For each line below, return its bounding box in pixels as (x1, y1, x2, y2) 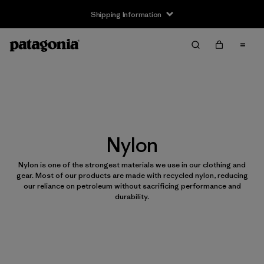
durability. (115, 191, 149, 202)
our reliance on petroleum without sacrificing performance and (23, 180, 241, 191)
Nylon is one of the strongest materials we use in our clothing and (18, 159, 246, 170)
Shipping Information (90, 9, 162, 19)
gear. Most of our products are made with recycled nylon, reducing (16, 170, 248, 180)
